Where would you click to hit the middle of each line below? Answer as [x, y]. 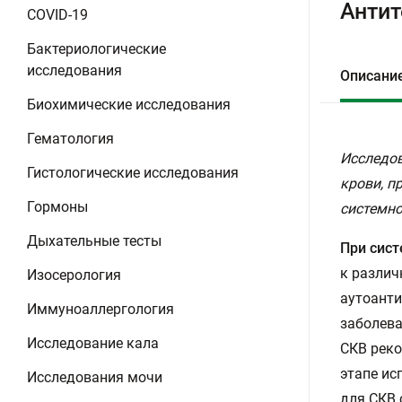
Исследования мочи [95, 377]
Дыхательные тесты [94, 241]
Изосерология [74, 275]
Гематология [70, 139]
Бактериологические [96, 49]
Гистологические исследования [133, 173]
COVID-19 [57, 15]
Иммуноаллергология [100, 309]
